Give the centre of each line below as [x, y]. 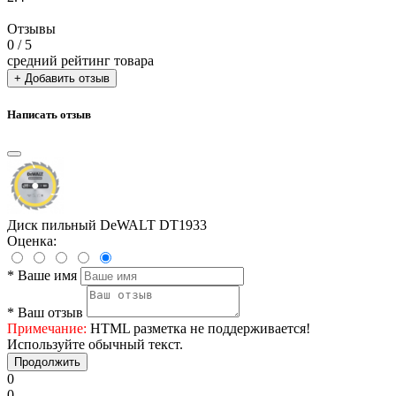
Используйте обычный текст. [95, 344]
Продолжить [47, 362]
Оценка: [32, 240]
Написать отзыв [49, 114]
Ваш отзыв [50, 312]
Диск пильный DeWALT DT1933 [107, 225]
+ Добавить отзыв [62, 79]
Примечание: [47, 328]
